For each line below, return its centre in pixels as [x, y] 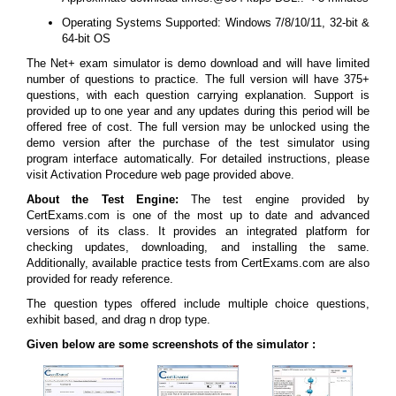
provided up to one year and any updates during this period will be [198, 111]
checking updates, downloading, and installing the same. [198, 247]
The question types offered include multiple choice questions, [198, 304]
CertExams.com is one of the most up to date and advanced [198, 215]
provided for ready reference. [100, 279]
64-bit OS [86, 38]
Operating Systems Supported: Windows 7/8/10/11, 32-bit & [216, 23]
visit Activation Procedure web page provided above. [160, 175]
